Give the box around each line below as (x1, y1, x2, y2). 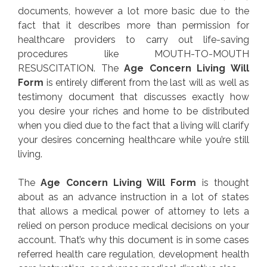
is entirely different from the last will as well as (44, 76, 249, 88)
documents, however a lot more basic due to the (18, 5, 249, 17)
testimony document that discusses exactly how (18, 91, 249, 103)
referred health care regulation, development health (18, 248, 249, 260)
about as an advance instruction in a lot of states (18, 191, 249, 203)
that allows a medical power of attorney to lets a (18, 205, 249, 217)
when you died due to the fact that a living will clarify (18, 119, 249, 131)
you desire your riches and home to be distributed (18, 105, 249, 117)
